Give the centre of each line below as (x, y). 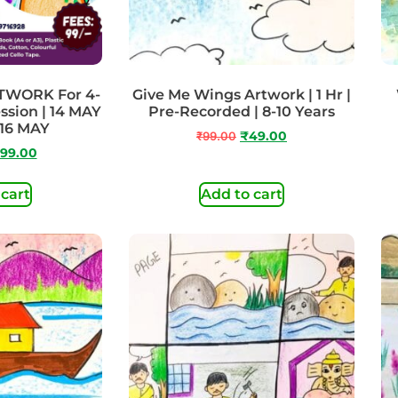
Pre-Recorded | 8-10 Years (242, 112)
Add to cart (242, 194)
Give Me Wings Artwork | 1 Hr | (242, 95)
